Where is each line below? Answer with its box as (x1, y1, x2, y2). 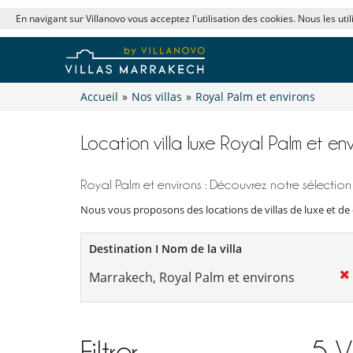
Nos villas (132, 88, 182, 104)
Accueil (80, 88, 118, 104)
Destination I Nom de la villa (89, 240, 242, 256)
